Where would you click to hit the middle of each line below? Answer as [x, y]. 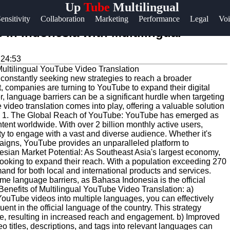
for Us [24, 126]
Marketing [112, 19]
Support [28, 30]
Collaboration [63, 19]
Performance [159, 19]
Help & [25, 18]
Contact [28, 51]
